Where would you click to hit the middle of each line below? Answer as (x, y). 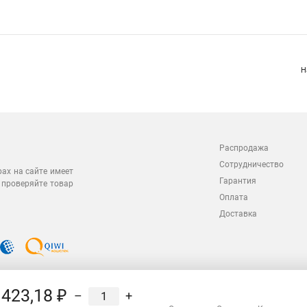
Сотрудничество (251, 164)
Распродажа (244, 148)
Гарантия (238, 181)
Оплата (234, 197)
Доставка (238, 214)
